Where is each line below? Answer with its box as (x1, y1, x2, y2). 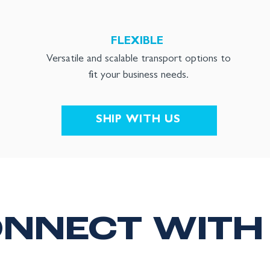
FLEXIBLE (111, 37, 164, 48)
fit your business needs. (88, 71, 189, 81)
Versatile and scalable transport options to (46, 54, 231, 65)
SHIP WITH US (95, 115, 181, 126)
